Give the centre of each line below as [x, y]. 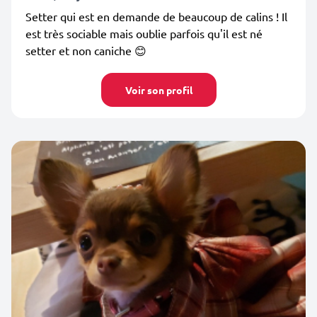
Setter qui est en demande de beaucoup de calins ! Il [156, 16]
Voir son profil [158, 90]
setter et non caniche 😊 [86, 50]
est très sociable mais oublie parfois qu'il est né [144, 33]
